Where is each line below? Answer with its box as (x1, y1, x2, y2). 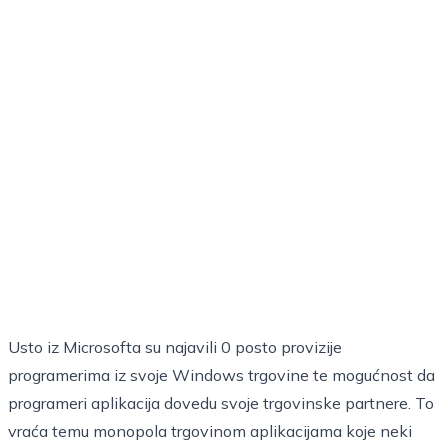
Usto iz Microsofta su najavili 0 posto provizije (8, 337, 342, 357)
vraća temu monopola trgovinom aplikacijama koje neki (8, 421, 412, 441)
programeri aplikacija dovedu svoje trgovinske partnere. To (8, 393, 434, 413)
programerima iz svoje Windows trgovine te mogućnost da (8, 365, 435, 385)
